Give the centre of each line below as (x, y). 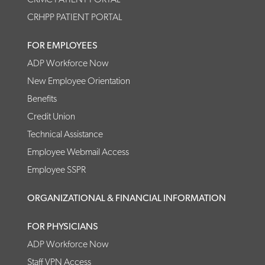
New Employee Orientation (79, 81)
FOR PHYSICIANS (63, 227)
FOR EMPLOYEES (62, 46)
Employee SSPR (56, 170)
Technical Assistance (65, 134)
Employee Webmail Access (78, 152)
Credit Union (51, 117)
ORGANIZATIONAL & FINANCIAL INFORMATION (127, 198)
